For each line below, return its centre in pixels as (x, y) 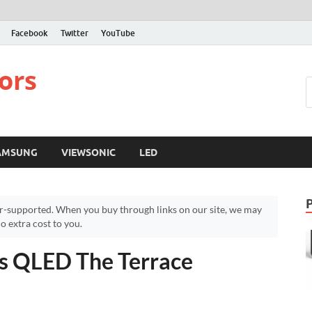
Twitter (75, 33)
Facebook (30, 33)
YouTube (118, 33)
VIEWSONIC (88, 152)
